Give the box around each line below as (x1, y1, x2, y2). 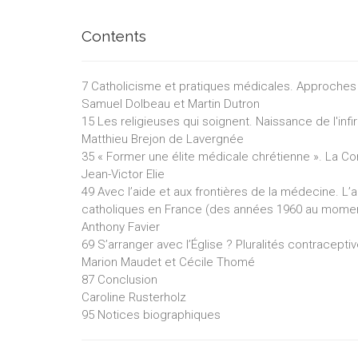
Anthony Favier (82, 220, 160, 234)
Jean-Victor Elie (82, 167, 165, 181)
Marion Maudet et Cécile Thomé (82, 255, 255, 269)
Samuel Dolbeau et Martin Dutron (82, 97, 260, 111)
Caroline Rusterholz (82, 290, 186, 304)
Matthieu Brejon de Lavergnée (82, 132, 244, 146)
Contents (82, 27, 146, 45)
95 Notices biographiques (82, 308, 221, 322)
